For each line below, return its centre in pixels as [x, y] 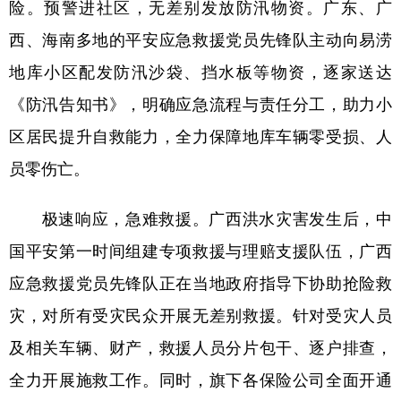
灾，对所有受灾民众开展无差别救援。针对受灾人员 [200, 315]
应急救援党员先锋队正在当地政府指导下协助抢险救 [200, 283]
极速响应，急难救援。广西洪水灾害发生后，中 [200, 218]
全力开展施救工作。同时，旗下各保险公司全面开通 [200, 380]
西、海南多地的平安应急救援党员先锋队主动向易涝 [200, 39]
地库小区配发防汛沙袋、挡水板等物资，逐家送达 [200, 72]
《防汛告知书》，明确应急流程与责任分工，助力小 [200, 104]
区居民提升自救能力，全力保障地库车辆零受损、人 [200, 136]
